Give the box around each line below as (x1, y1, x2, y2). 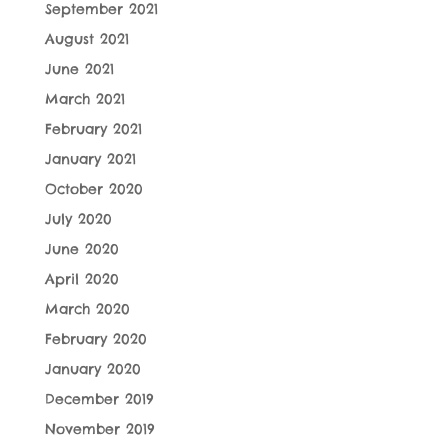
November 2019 (44, 420, 155, 439)
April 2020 (44, 270, 119, 289)
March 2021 (44, 90, 125, 109)
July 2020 (44, 210, 112, 229)
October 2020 (44, 180, 143, 199)
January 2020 (44, 360, 141, 379)
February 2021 (44, 120, 142, 139)
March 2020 (44, 300, 130, 319)
